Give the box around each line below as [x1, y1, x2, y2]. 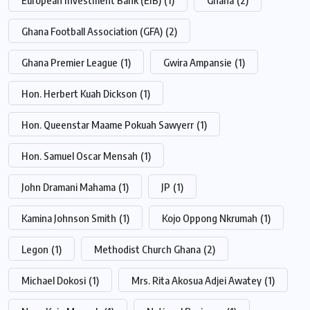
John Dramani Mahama [21, 180, 116, 193]
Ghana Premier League [21, 55, 118, 69]
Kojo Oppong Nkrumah [162, 211, 257, 224]
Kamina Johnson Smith [21, 211, 116, 224]
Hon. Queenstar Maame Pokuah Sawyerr [21, 118, 194, 131]
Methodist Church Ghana [94, 242, 201, 255]
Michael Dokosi [21, 273, 86, 286]
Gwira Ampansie [163, 55, 232, 69]
